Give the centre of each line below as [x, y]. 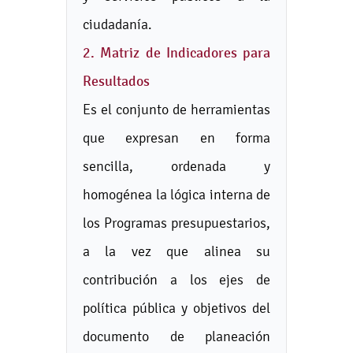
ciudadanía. [117, 24]
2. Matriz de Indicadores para [176, 53]
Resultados [116, 81]
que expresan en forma [176, 137]
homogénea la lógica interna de [176, 194]
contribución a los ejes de [176, 279]
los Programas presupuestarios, [176, 223]
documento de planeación [176, 336]
